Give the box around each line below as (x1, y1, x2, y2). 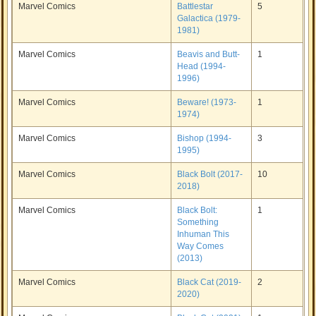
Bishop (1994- (177, 133, 232, 143)
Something (177, 217, 219, 227)
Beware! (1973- (177, 97, 237, 107)
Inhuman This (177, 229, 230, 239)
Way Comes (177, 241, 224, 251)
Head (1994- (177, 61, 226, 71)
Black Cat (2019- (177, 277, 242, 287)
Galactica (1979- (177, 13, 241, 23)
